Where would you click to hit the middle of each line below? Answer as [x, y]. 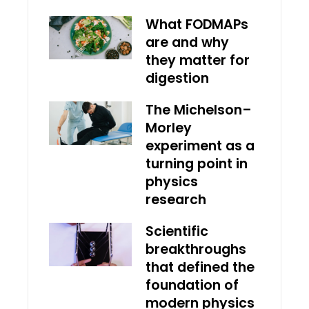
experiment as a [200, 146]
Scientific [177, 232]
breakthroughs [196, 250]
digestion [177, 79]
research [176, 200]
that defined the [200, 268]
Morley [169, 128]
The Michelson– [199, 110]
